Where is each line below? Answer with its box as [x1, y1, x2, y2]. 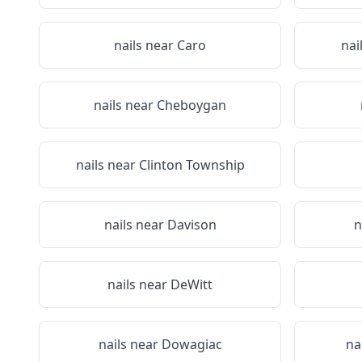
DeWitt [170, 276, 213, 293]
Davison [166, 216, 217, 234]
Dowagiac [161, 335, 222, 353]
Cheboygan [157, 96, 226, 114]
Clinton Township [138, 156, 245, 174]
